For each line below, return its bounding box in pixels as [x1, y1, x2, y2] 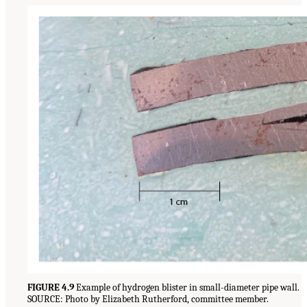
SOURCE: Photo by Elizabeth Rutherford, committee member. [27, 293, 269, 306]
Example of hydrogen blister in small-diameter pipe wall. [74, 282, 299, 294]
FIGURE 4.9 [27, 282, 74, 294]
